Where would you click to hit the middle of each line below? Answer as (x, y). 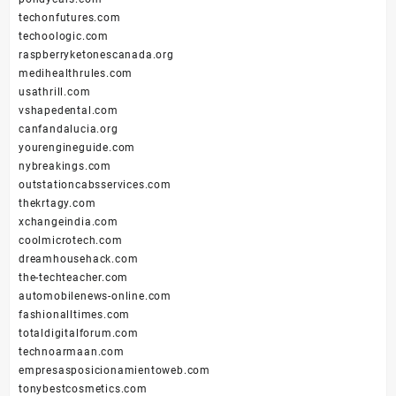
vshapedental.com (69, 111)
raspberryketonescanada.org (96, 55)
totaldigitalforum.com (79, 334)
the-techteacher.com (74, 278)
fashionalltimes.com (75, 315)
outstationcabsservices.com (95, 185)
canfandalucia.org (69, 129)
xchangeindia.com (69, 222)
